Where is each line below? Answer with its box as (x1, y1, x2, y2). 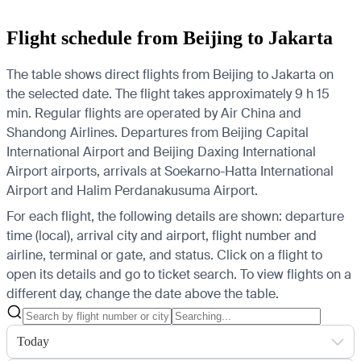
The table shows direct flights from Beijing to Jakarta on (6, 65, 334, 83)
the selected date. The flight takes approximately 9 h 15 (6, 85, 330, 102)
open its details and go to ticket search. (6, 265, 237, 283)
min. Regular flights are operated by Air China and (6, 104, 301, 122)
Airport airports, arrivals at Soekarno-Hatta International (6, 162, 334, 180)
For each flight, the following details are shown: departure (6, 207, 344, 225)
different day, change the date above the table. (6, 284, 279, 302)
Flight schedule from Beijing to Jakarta (6, 27, 333, 48)
